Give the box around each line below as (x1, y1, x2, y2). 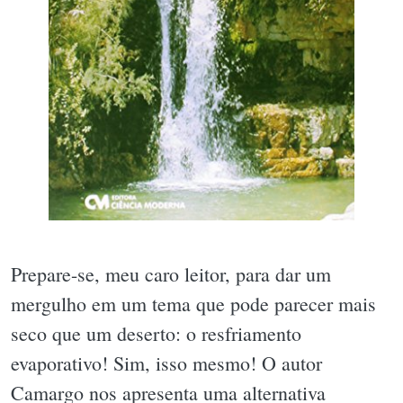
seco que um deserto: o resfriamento (11, 320, 301, 347)
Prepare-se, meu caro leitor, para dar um (11, 261, 331, 288)
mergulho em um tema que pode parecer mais (11, 291, 376, 318)
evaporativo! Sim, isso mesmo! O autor (11, 350, 322, 377)
